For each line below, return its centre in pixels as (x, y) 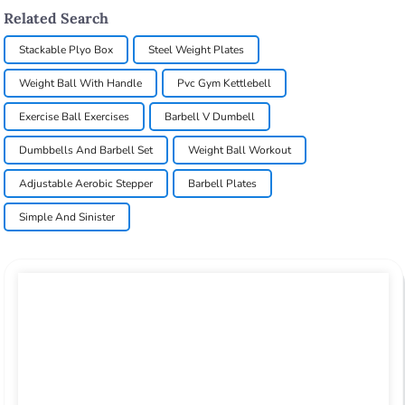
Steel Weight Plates (197, 50)
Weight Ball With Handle (81, 84)
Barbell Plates (223, 184)
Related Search (57, 19)
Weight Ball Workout (240, 151)
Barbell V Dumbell (210, 117)
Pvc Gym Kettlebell (225, 84)
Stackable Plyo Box (66, 50)
